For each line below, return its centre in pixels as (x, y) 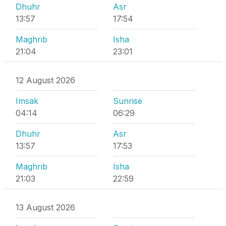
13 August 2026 (45, 208)
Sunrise (128, 101)
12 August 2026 (45, 80)
